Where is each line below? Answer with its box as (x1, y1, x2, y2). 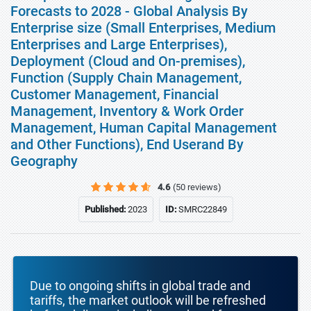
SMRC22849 (178, 204, 227, 215)
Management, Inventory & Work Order (10, 103, 244, 119)
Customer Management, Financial (10, 86, 219, 103)
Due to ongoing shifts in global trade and (30, 278, 251, 293)
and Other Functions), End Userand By (10, 136, 244, 153)
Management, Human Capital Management (10, 119, 277, 136)
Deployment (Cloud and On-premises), (10, 53, 245, 69)
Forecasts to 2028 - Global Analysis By (10, 3, 248, 19)
